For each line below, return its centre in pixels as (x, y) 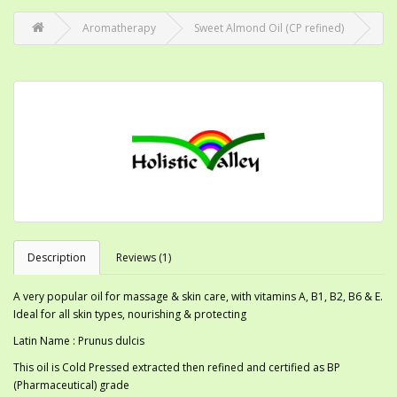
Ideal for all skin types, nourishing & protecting (130, 315)
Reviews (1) (144, 258)
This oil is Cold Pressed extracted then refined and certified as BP (177, 368)
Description (57, 258)
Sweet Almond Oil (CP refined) (269, 28)
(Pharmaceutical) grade (71, 385)
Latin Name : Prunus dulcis (79, 341)
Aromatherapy (119, 28)
